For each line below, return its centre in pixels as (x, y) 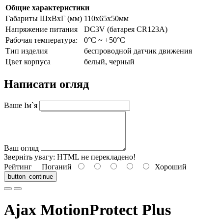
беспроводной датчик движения (138, 51)
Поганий (54, 166)
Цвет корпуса (28, 62)
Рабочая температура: (41, 40)
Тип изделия (27, 51)
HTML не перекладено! (95, 157)
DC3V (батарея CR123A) (126, 29)
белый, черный (109, 62)
